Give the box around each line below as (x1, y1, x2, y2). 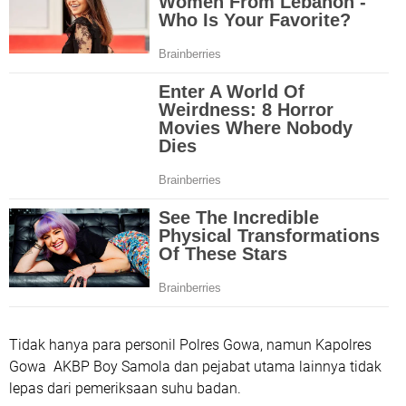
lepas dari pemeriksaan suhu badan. (9, 380, 241, 397)
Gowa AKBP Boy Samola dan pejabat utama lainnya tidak (9, 358, 382, 375)
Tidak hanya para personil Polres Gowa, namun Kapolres (9, 336, 372, 353)
